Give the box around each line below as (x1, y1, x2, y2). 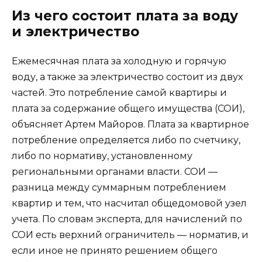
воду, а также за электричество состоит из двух (12, 71, 243, 83)
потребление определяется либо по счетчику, (12, 135, 240, 146)
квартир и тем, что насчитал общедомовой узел (12, 198, 247, 209)
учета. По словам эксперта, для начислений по (12, 213, 242, 225)
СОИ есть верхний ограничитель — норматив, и (12, 229, 249, 241)
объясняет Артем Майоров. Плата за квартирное (12, 119, 249, 130)
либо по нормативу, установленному (12, 150, 192, 162)
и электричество (12, 23, 139, 40)
